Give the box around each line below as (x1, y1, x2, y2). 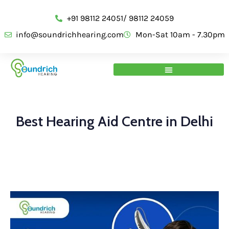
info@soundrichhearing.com (16, 30, 124, 39)
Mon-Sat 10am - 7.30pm (135, 30, 225, 39)
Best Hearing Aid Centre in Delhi (16, 112, 213, 130)
